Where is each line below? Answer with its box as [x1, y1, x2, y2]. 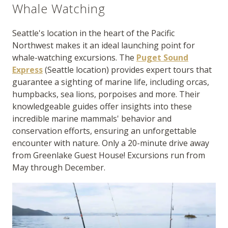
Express [12, 64, 43, 75]
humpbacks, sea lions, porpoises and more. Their [12, 89, 200, 100]
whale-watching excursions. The [12, 52, 136, 63]
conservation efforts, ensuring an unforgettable [12, 125, 196, 136]
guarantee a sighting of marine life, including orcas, [12, 76, 209, 88]
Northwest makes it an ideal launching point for [12, 40, 195, 51]
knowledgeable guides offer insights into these [12, 101, 192, 112]
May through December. [12, 162, 105, 173]
